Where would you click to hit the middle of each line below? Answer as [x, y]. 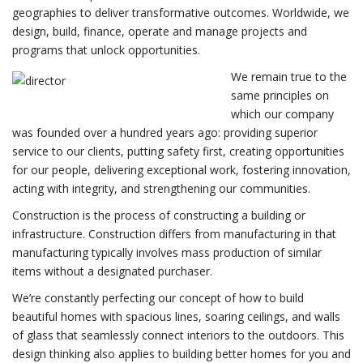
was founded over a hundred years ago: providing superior [165, 132]
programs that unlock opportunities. [106, 49]
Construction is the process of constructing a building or [159, 215]
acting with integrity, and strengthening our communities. [161, 188]
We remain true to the [289, 76]
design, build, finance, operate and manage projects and [160, 31]
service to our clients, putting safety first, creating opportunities [178, 151]
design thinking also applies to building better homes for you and [181, 353]
